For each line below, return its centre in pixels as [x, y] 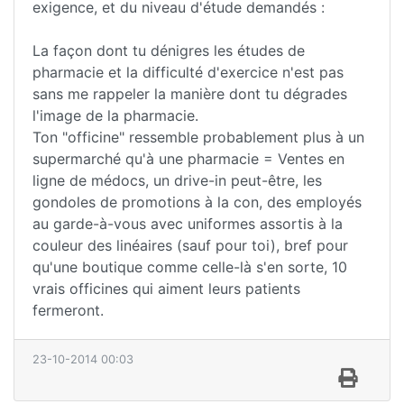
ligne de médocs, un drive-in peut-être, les [177, 180]
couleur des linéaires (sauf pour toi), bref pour [190, 245]
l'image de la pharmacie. [115, 115]
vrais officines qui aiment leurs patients [166, 288]
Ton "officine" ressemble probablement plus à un [198, 137]
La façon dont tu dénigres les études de [169, 50]
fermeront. [68, 310]
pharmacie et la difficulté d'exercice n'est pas [188, 72]
